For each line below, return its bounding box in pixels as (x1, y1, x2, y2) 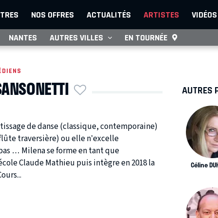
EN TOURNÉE (125, 33, 167, 42)
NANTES (9, 33, 37, 42)
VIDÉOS (192, 10, 217, 19)
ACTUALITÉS (87, 10, 131, 19)
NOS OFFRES (31, 10, 74, 19)
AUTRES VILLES (50, 33, 103, 42)
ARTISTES (144, 10, 179, 19)
